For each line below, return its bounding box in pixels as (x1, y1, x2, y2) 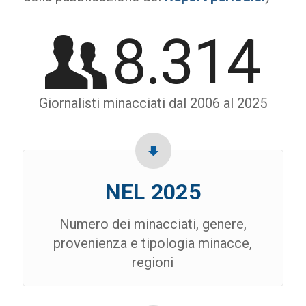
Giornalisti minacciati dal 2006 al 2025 (38, 94, 267, 111)
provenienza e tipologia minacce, (53, 235, 253, 252)
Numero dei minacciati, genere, (59, 216, 247, 233)
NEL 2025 (105, 179, 201, 206)
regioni (132, 254, 174, 271)
